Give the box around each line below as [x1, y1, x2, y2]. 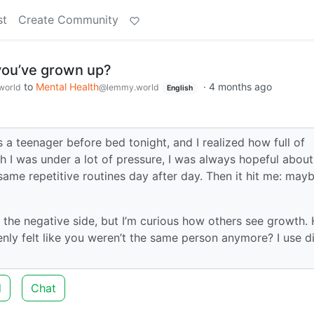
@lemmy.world [99, 82, 159, 93]
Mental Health [36, 81, 99, 93]
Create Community [18, 13, 118, 27]
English [166, 83, 193, 93]
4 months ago [208, 81, 272, 93]
